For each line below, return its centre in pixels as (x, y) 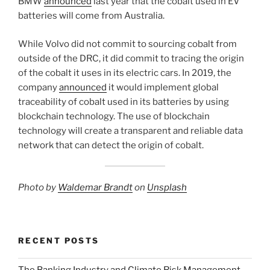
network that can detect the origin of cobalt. (111, 145)
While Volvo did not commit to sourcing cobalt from (127, 44)
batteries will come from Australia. (92, 16)
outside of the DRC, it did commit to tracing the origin (131, 58)
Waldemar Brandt (95, 187)
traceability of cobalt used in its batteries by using (124, 102)
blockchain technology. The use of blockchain (114, 116)
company (39, 87)
